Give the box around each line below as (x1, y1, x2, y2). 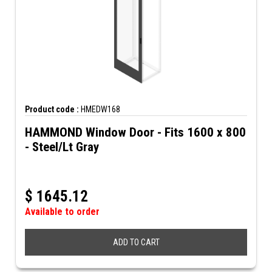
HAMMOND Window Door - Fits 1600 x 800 (25, 125, 246, 140)
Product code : (25, 104, 79, 114)
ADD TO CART (112, 237, 160, 247)
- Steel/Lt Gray (25, 140, 99, 154)
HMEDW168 (79, 104, 120, 114)
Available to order (25, 206, 100, 217)
